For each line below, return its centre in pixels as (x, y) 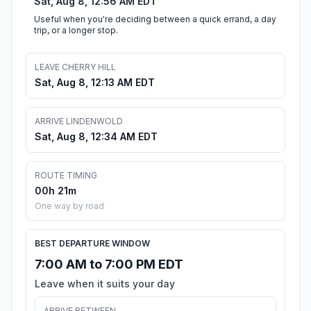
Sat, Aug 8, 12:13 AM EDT (95, 83)
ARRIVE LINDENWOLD (79, 121)
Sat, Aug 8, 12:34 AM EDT (96, 137)
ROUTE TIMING (66, 176)
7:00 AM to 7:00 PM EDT (109, 264)
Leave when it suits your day (105, 284)
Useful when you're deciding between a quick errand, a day (155, 19)
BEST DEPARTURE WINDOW (92, 244)
